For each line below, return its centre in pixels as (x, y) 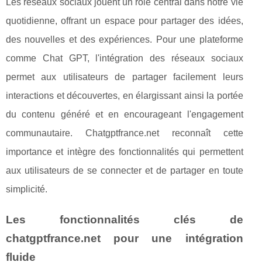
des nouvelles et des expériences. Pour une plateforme (125, 40)
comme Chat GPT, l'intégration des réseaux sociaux (125, 58)
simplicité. (27, 189)
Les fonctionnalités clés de (125, 220)
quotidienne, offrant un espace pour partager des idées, (125, 21)
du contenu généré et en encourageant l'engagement (125, 115)
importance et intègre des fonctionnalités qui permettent (125, 152)
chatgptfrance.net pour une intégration (125, 239)
